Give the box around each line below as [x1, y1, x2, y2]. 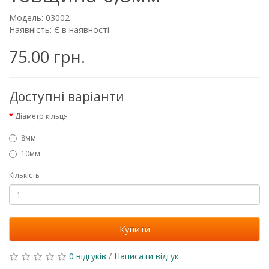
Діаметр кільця [15, 111, 68, 121]
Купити [119, 223, 150, 235]
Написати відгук [114, 250, 179, 262]
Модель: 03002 [9, 12, 70, 23]
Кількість [9, 170, 40, 180]
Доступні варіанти [9, 88, 124, 105]
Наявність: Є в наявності [9, 24, 109, 35]
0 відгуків [69, 250, 106, 262]
